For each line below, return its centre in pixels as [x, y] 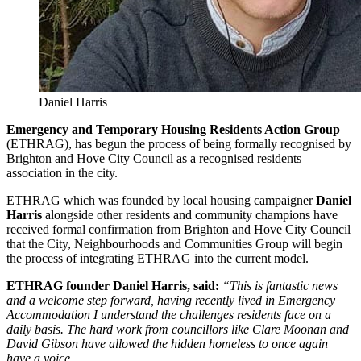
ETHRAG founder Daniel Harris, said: [113, 286]
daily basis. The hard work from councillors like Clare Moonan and [178, 330]
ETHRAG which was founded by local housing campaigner [161, 201]
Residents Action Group [275, 130]
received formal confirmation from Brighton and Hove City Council [178, 230]
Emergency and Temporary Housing [106, 130]
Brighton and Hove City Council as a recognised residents [154, 159]
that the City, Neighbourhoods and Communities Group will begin [174, 244]
